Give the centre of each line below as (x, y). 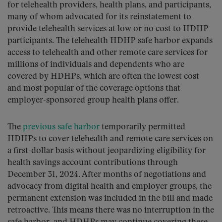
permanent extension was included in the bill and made (110, 198)
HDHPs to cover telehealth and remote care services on (110, 139)
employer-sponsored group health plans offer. (93, 100)
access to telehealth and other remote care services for (108, 53)
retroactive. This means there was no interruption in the (111, 210)
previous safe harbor (61, 127)
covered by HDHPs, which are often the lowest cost (103, 77)
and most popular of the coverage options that (94, 88)
